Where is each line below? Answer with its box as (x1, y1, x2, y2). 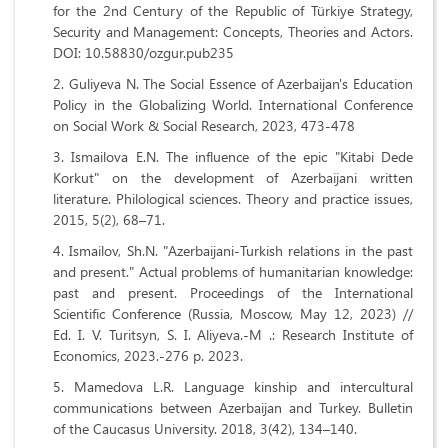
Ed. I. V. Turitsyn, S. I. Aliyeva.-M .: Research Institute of (53, 325, 413, 345)
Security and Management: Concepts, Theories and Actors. (53, 22, 413, 42)
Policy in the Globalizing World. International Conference (53, 95, 413, 115)
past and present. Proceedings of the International (53, 283, 413, 303)
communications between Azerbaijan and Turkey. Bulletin (53, 398, 413, 418)
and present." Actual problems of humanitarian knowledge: (53, 262, 413, 282)
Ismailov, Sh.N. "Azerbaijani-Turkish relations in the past (69, 241, 414, 261)
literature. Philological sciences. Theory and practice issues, (53, 189, 413, 209)
